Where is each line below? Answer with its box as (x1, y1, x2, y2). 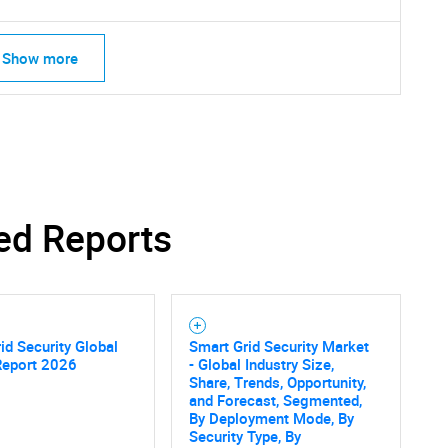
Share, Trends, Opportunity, (188, 371, 366, 392)
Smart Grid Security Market (188, 335, 369, 356)
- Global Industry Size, (188, 353, 334, 374)
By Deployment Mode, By (188, 407, 354, 428)
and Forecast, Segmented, (188, 389, 362, 410)
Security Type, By (188, 425, 301, 446)
